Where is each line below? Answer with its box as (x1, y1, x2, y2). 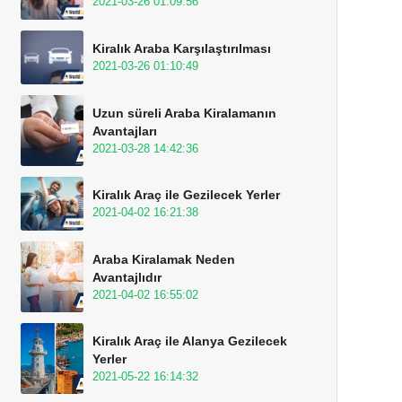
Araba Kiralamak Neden (92, 252, 235, 267)
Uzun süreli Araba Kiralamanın (92, 106, 276, 120)
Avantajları (92, 124, 157, 138)
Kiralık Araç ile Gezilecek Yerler (92, 188, 280, 202)
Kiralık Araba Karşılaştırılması (92, 41, 271, 56)
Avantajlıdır (92, 270, 162, 284)
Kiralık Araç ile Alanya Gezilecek (92, 334, 287, 348)
